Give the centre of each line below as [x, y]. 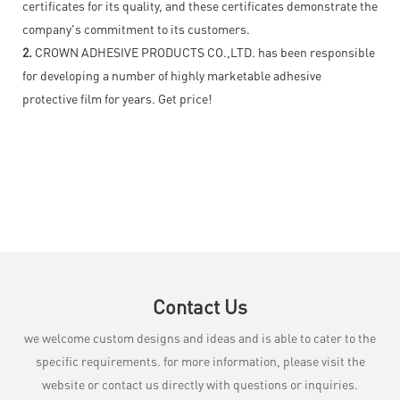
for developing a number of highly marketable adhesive [172, 75]
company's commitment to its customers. [136, 28]
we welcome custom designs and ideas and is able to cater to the [200, 337]
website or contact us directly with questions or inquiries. [200, 383]
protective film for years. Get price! [117, 98]
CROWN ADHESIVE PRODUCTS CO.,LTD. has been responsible [204, 51]
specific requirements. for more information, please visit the [200, 360]
